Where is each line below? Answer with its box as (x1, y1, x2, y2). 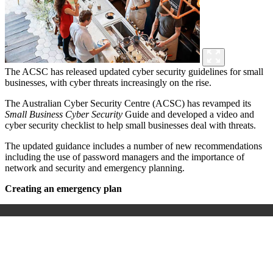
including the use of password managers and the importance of (5, 152, 244, 163)
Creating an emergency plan (5, 183, 122, 194)
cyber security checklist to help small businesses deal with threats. (5, 120, 256, 131)
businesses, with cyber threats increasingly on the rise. (5, 77, 211, 88)
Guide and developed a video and (122, 109, 254, 120)
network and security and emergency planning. (5, 163, 185, 174)
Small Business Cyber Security (5, 109, 122, 120)
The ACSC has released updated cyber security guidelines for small (5, 66, 263, 77)
